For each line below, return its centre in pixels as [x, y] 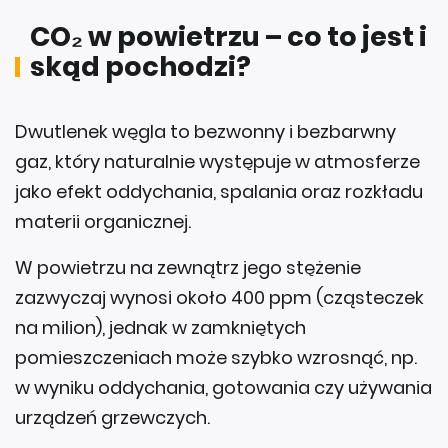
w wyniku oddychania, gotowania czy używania [223, 387]
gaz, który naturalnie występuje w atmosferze [217, 161]
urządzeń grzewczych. [112, 417]
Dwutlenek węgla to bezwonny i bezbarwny [205, 131]
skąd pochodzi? [140, 66]
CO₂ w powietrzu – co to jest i [228, 36]
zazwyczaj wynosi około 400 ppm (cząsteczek [219, 297]
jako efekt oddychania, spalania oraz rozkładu [219, 191]
